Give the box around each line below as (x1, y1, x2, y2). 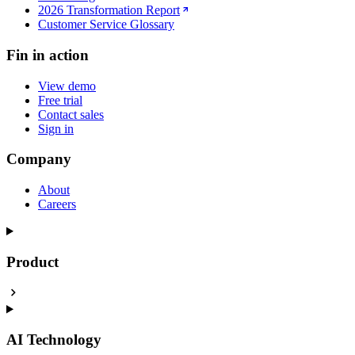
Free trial (38, 93, 82, 107)
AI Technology (6, 331, 101, 349)
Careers (38, 197, 76, 212)
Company (6, 151, 71, 168)
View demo (38, 78, 96, 93)
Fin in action (6, 46, 89, 63)
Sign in (38, 121, 74, 136)
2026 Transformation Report (38, 3, 180, 17)
